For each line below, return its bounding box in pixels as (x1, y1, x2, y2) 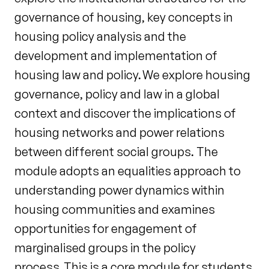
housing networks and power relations (14, 124, 225, 140)
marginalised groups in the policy (14, 240, 196, 255)
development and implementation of (14, 47, 217, 63)
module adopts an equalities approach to (14, 163, 241, 178)
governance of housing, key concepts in (14, 9, 233, 25)
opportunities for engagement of (14, 220, 197, 236)
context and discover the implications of (14, 105, 236, 121)
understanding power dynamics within (14, 182, 225, 198)
